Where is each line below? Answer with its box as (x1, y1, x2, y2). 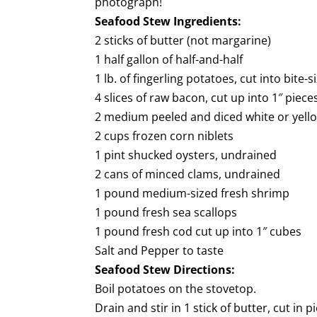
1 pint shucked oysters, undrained (95, 147, 277, 163)
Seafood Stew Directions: (95, 262, 236, 277)
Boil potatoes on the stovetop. (95, 281, 257, 296)
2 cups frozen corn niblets (95, 128, 234, 144)
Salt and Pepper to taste (95, 243, 224, 258)
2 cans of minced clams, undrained (95, 166, 281, 182)
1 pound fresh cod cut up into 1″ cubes (95, 224, 302, 239)
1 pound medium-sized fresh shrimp (95, 185, 290, 201)
